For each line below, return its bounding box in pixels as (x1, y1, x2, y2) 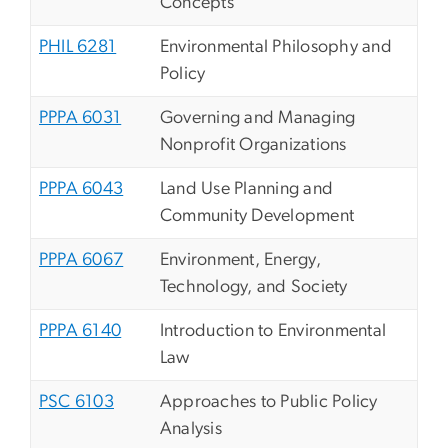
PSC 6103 (39, 393, 114, 412)
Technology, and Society (160, 278, 348, 297)
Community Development (160, 207, 355, 226)
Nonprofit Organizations (160, 136, 347, 155)
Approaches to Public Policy (160, 393, 378, 412)
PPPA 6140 (39, 322, 122, 341)
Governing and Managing (160, 109, 356, 128)
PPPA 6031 (39, 109, 122, 128)
